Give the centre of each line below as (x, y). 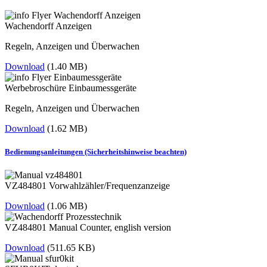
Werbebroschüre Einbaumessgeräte (71, 88)
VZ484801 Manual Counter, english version (88, 228)
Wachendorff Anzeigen (48, 26)
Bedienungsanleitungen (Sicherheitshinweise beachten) (96, 152)
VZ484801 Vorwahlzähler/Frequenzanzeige (87, 186)
